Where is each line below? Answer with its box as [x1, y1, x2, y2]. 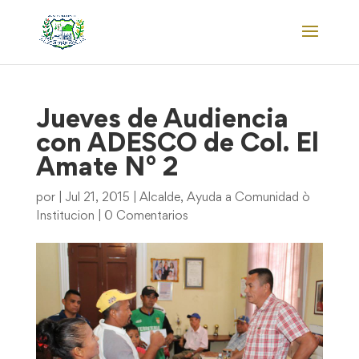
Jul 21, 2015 [64, 192, 130, 204]
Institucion [35, 211, 95, 222]
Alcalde [139, 192, 180, 204]
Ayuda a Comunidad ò [186, 192, 310, 204]
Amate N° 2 [35, 157, 179, 181]
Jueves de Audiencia [35, 109, 288, 133]
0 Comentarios [103, 211, 188, 222]
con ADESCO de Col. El [35, 133, 319, 157]
